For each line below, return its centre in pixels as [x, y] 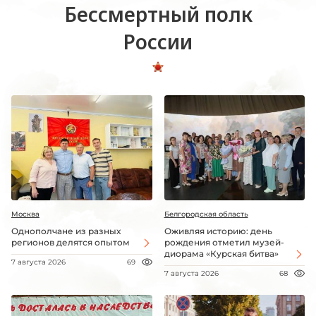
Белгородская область [206, 214]
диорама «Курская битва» [221, 254]
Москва [25, 214]
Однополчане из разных [66, 231]
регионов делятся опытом [71, 243]
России [158, 41]
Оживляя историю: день [218, 231]
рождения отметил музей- [224, 243]
